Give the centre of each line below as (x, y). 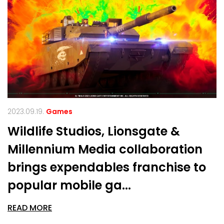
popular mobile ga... (69, 185)
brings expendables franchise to (107, 167)
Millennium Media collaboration (105, 149)
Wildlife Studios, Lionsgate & (94, 131)
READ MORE (30, 207)
